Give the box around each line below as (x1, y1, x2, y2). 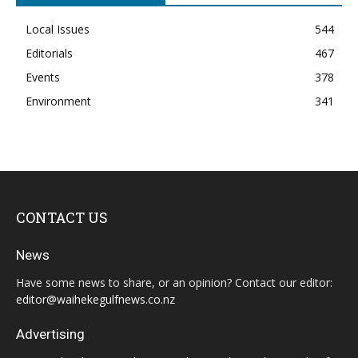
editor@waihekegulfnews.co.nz (16, 291, 175, 307)
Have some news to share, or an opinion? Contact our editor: (16, 274, 332, 290)
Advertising (16, 325, 85, 342)
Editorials (26, 45, 73, 61)
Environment (26, 93, 91, 109)
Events (26, 69, 60, 85)
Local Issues (26, 21, 89, 37)
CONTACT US (16, 207, 108, 227)
